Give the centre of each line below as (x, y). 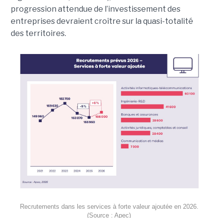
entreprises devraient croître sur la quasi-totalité (102, 21)
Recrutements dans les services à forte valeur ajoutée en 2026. (109, 206)
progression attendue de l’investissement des (95, 9)
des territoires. (39, 33)
